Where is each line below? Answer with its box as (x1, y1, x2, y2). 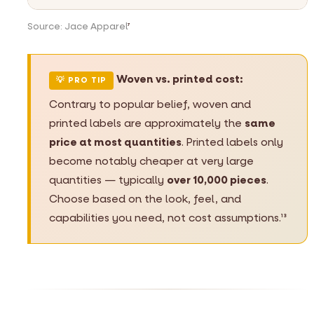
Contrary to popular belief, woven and (49, 97, 251, 111)
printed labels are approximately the (49, 116, 245, 130)
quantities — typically (49, 172, 167, 187)
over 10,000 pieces (167, 172, 266, 187)
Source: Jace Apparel (27, 20, 128, 32)
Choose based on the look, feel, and (49, 191, 241, 206)
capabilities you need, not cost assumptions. (49, 210, 281, 225)
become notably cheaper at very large (49, 153, 254, 168)
